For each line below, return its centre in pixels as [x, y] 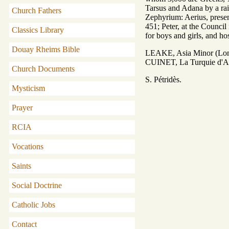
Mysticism [28, 88]
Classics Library [38, 30]
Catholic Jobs [33, 205]
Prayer [22, 108]
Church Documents [43, 69]
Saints [21, 166]
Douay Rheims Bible [46, 49]
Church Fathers [37, 10]
